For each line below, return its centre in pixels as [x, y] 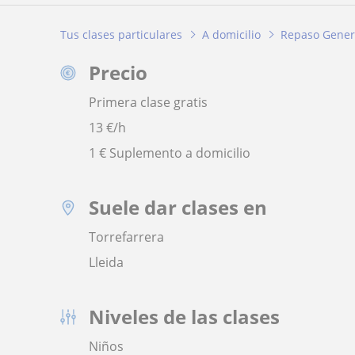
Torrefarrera [126, 237]
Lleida [106, 263]
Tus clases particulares [121, 34]
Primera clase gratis [148, 103]
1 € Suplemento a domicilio [170, 153]
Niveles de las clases [184, 317]
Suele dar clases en [178, 208]
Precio [118, 73]
